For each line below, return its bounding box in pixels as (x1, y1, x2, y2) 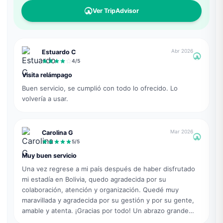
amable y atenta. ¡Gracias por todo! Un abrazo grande (21, 206, 189, 215)
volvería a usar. (21, 94, 68, 103)
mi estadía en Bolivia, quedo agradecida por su (21, 175, 166, 183)
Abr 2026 (171, 48, 194, 54)
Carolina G (41, 129, 73, 137)
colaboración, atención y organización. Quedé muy (21, 185, 179, 194)
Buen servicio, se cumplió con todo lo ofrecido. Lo (21, 84, 178, 92)
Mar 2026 (170, 128, 194, 135)
